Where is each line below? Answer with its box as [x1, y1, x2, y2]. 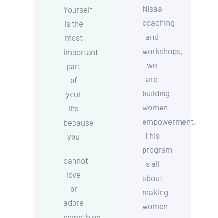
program [142, 145, 172, 154]
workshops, [142, 46, 182, 55]
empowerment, [142, 116, 196, 126]
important [63, 47, 99, 56]
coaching [142, 18, 175, 27]
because [63, 117, 94, 127]
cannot [63, 155, 89, 165]
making [142, 187, 168, 197]
